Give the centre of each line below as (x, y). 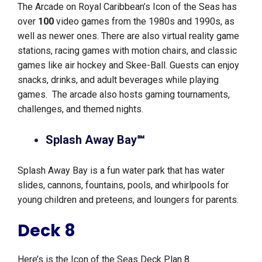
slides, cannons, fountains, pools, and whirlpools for (123, 185)
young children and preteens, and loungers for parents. (130, 200)
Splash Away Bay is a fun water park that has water (121, 171)
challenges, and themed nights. (83, 109)
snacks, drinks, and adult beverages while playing (118, 80)
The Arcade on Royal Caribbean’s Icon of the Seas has (127, 7)
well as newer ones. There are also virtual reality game (128, 36)
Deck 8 (46, 231)
